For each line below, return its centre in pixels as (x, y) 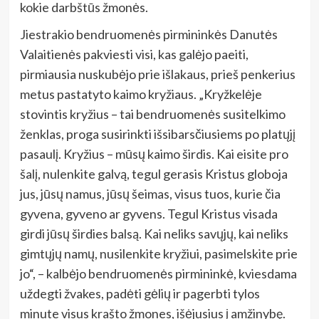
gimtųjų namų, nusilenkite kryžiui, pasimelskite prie (158, 253)
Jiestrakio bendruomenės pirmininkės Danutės (148, 34)
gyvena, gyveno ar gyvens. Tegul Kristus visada (148, 213)
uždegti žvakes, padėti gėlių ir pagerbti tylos (140, 293)
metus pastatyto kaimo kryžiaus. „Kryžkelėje (141, 94)
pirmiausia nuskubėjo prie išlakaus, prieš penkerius (157, 74)
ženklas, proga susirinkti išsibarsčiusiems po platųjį (157, 134)
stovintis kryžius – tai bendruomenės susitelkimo (152, 114)
